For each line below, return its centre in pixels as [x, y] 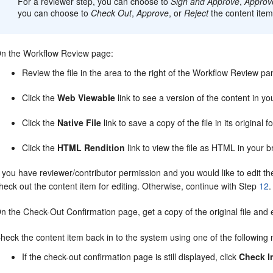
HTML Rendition [91, 147]
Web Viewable [87, 97]
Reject [197, 13]
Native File [80, 122]
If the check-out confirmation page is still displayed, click [131, 257]
